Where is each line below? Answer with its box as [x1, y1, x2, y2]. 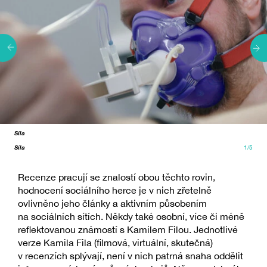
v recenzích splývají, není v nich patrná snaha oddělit [18, 250, 243, 262]
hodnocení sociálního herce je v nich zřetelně [18, 185, 212, 196]
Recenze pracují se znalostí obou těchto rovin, [18, 172, 215, 183]
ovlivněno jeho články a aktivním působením [18, 198, 207, 209]
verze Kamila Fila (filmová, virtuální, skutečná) [18, 237, 213, 249]
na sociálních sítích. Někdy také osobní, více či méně [18, 211, 244, 222]
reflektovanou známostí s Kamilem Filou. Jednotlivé [18, 224, 238, 235]
